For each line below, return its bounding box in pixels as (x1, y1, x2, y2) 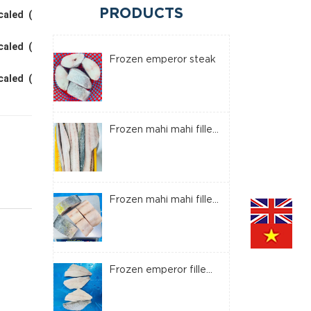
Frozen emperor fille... (109, 266, 212, 274)
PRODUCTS (99, 8, 183, 20)
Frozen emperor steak (109, 56, 216, 64)
